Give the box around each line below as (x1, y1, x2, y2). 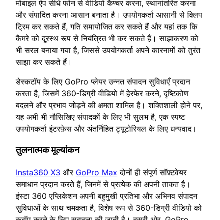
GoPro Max (76, 167, 117, 178)
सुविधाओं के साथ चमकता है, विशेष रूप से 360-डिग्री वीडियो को (16, 203, 202, 213)
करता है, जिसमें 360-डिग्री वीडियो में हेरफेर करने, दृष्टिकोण (16, 88, 189, 98)
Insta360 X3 (16, 167, 60, 178)
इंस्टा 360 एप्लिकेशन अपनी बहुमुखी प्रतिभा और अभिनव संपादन (16, 191, 197, 201)
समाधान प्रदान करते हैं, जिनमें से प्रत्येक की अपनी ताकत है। (16, 179, 191, 190)
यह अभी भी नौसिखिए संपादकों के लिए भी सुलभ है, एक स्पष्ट (16, 111, 185, 122)
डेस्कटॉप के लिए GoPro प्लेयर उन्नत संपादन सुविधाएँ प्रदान (16, 76, 190, 86)
